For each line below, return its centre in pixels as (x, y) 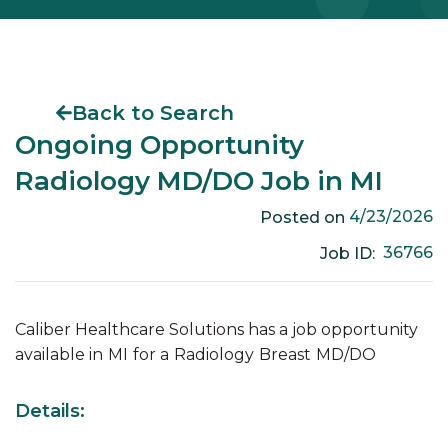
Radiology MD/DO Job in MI (199, 181)
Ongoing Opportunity (159, 145)
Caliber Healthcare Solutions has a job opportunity (216, 330)
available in (59, 355)
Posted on (304, 217)
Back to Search (153, 113)
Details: (50, 411)
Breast (285, 355)
